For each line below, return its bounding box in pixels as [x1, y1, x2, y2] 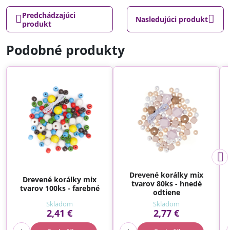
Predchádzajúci [22, 10, 75, 20]
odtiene [152, 187, 180, 198]
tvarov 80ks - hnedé [131, 179, 202, 189]
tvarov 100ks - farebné [20, 183, 100, 193]
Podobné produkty [6, 42, 125, 59]
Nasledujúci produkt [136, 14, 208, 25]
